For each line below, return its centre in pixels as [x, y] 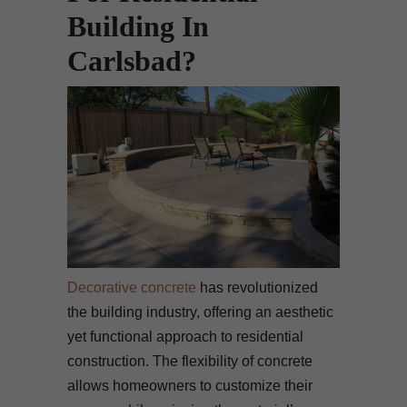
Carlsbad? [132, 61]
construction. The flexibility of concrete [190, 361]
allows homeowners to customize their [190, 385]
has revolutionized [257, 287]
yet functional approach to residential [185, 336]
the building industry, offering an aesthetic [200, 312]
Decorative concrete [132, 287]
